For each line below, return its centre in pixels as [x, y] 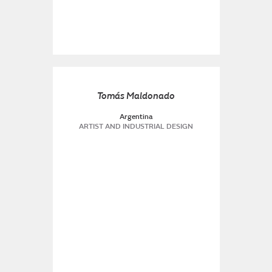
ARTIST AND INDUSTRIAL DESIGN [136, 127]
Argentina [136, 117]
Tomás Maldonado [136, 96]
